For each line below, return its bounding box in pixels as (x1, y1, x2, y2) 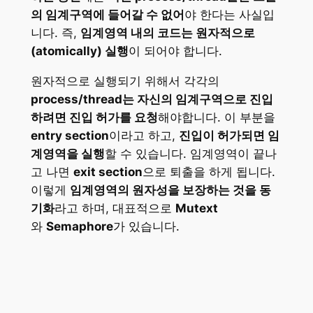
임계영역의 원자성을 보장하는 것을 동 (69, 183, 271, 198)
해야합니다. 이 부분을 (157, 110, 275, 125)
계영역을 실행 (30, 147, 105, 161)
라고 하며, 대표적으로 (54, 201, 175, 216)
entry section (30, 129, 109, 143)
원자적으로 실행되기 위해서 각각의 (30, 74, 219, 89)
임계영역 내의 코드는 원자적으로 (80, 26, 255, 41)
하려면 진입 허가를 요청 (30, 110, 158, 125)
